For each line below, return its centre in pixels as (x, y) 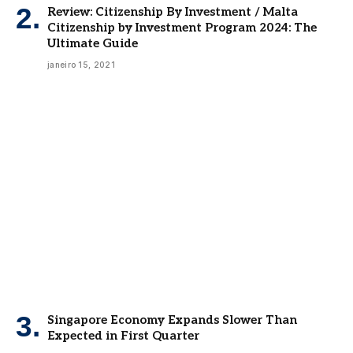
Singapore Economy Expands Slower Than (172, 320)
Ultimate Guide (93, 44)
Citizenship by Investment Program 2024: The (182, 28)
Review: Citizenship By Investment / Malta (173, 12)
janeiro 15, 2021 (81, 65)
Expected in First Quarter (123, 336)
